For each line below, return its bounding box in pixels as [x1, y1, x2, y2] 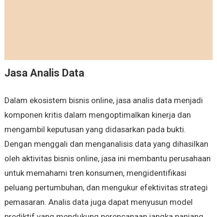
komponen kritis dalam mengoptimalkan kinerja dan [4, 110, 191, 120]
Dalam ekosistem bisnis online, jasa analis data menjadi [4, 95, 203, 106]
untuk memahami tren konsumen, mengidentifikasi [4, 168, 186, 178]
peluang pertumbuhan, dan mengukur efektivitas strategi [4, 183, 208, 193]
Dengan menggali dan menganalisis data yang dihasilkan [4, 139, 208, 149]
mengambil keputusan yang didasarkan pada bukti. [4, 124, 186, 135]
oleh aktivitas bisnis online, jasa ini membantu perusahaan [4, 154, 211, 164]
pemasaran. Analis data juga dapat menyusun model [4, 197, 193, 207]
